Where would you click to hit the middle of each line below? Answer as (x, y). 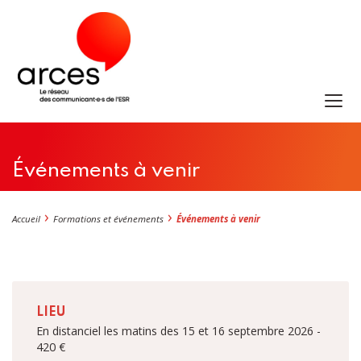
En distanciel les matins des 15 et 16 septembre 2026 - (178, 330)
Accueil (26, 219)
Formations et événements (108, 219)
